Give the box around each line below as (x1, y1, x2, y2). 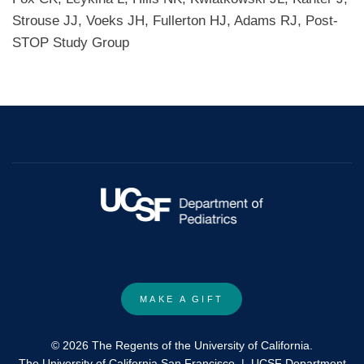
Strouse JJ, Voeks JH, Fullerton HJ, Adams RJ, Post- (12, 13, 338, 29)
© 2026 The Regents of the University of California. (51, 338, 313, 352)
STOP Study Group (12, 35, 129, 51)
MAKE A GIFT (140, 294, 224, 305)
